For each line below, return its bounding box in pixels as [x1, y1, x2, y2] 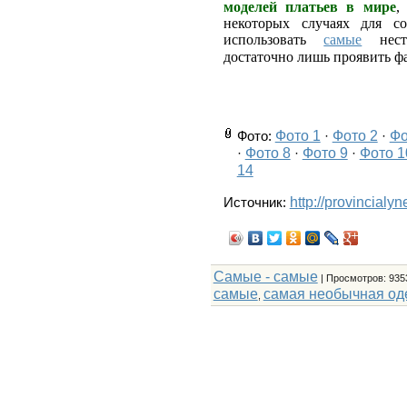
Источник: [223, 194, 290, 210]
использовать [223, 31, 324, 47]
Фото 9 [302, 144, 348, 161]
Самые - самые [213, 267, 318, 284]
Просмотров [325, 272, 383, 283]
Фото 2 [332, 126, 378, 144]
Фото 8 [244, 144, 291, 161]
